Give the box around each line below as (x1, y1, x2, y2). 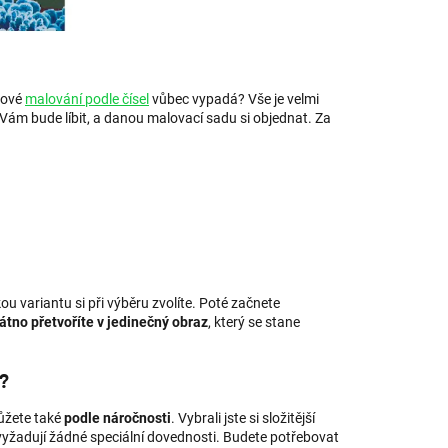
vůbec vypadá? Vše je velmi (149, 91, 319, 108)
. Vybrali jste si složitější (171, 409, 315, 426)
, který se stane (208, 314, 300, 331)
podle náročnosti (64, 409, 171, 426)
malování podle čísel (25, 91, 149, 108)
